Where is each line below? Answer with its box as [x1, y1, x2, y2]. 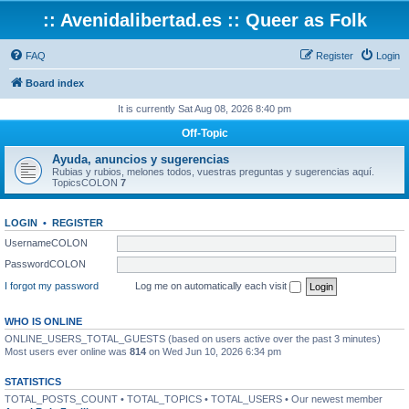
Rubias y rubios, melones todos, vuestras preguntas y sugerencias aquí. [52, 166, 374, 177]
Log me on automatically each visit [135, 279, 289, 291]
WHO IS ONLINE [5, 315, 82, 327]
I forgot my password [5, 279, 99, 291]
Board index [26, 78, 84, 89]
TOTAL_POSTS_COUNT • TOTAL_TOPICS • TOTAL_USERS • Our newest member [5, 393, 383, 404]
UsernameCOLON [5, 236, 88, 248]
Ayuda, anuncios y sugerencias [52, 152, 229, 166]
